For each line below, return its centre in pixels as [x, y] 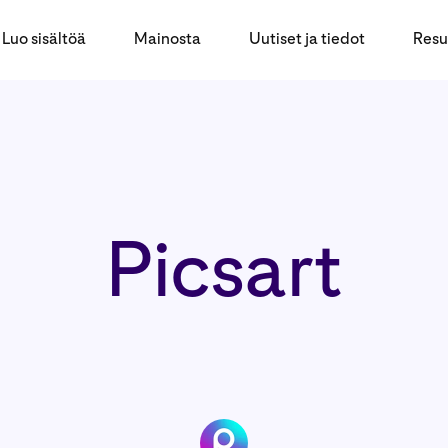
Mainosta [167, 38]
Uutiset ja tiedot [307, 38]
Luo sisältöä [44, 38]
